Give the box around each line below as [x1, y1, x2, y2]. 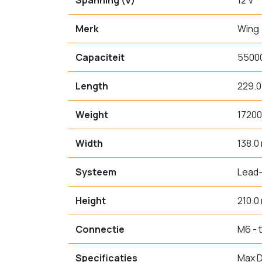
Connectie [75, 223, 125, 236]
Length [75, 80, 108, 92]
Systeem [75, 166, 116, 178]
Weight [75, 108, 108, 121]
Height [75, 194, 106, 207]
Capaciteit [75, 51, 125, 64]
